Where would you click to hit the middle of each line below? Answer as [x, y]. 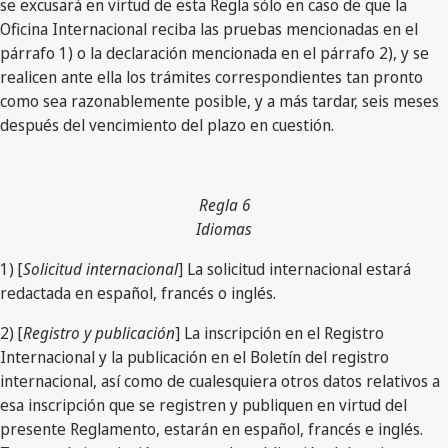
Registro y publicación [99, 332]
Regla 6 [224, 204]
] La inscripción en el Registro [279, 332]
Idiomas [224, 228]
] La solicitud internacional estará [294, 268]
